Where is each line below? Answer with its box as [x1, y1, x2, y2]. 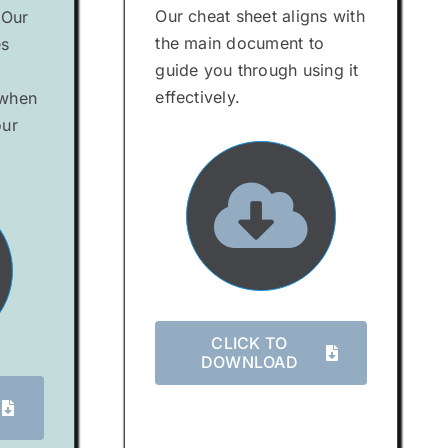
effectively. [155, 87, 241, 107]
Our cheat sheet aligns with [155, 6, 365, 26]
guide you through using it [155, 60, 359, 80]
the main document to [155, 33, 325, 53]
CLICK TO [211, 332, 288, 353]
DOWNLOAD [200, 351, 298, 372]
